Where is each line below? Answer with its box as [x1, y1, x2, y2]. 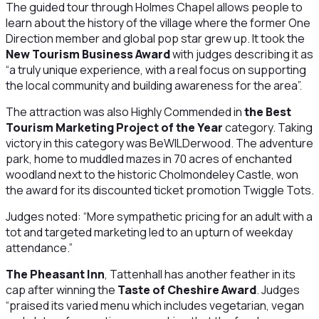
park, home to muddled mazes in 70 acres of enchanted [5, 151, 292, 167]
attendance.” [5, 240, 73, 256]
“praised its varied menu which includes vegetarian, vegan [5, 298, 304, 313]
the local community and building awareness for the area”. [5, 78, 302, 93]
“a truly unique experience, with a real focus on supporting [5, 62, 306, 78]
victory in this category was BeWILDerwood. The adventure [5, 135, 313, 151]
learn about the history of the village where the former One [5, 15, 310, 31]
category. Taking [222, 120, 313, 135]
